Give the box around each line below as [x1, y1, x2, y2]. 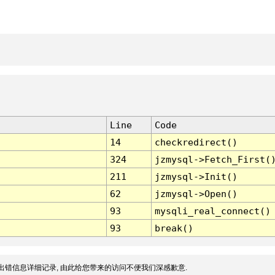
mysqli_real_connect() [154, 206, 271, 217]
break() [154, 223, 193, 234]
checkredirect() [154, 137, 238, 148]
